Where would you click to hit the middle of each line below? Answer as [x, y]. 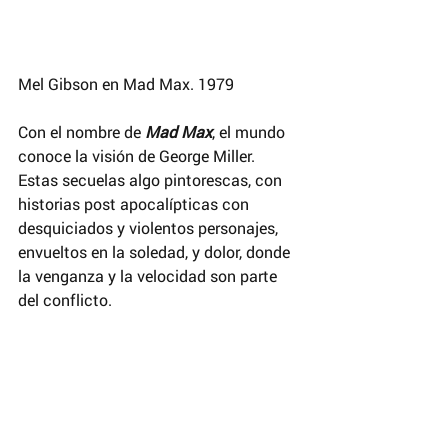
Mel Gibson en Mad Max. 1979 [128, 84]
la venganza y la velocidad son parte [149, 276]
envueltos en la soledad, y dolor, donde [156, 252]
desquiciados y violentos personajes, [150, 228]
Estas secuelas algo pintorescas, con [152, 180]
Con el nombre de [81, 132]
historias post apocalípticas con [135, 204]
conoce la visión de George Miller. [138, 156]
